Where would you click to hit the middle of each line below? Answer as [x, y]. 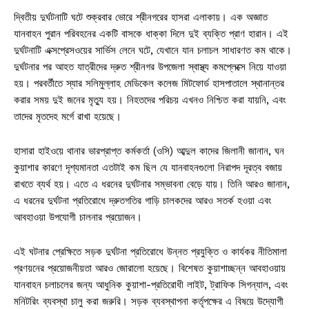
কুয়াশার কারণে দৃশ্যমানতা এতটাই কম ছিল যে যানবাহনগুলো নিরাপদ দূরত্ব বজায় [148, 167]
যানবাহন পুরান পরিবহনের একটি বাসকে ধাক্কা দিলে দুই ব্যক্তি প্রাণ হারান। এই [151, 33]
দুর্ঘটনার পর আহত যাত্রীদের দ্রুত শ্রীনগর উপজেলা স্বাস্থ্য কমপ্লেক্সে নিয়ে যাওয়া [150, 67]
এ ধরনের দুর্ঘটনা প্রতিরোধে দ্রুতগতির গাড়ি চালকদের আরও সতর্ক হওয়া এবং [143, 200]
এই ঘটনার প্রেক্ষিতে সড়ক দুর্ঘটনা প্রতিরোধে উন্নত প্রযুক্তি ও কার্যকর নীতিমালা [150, 251]
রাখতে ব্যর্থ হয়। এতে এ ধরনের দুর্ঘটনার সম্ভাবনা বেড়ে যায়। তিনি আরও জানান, [152, 184]
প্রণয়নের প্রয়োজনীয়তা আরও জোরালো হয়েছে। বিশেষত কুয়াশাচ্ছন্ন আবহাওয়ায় [150, 268]
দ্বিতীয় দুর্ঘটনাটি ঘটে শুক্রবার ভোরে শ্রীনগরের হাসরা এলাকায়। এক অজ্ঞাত [141, 17]
